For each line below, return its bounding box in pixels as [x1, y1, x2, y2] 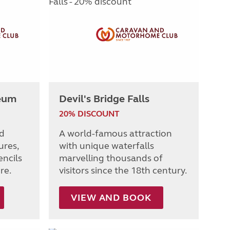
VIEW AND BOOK [71, 191, 151, 203]
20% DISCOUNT [59, 108, 120, 119]
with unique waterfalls [59, 140, 154, 151]
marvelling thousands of [59, 152, 163, 164]
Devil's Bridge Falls [59, 92, 149, 105]
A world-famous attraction [59, 127, 172, 139]
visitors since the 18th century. [59, 164, 187, 176]
